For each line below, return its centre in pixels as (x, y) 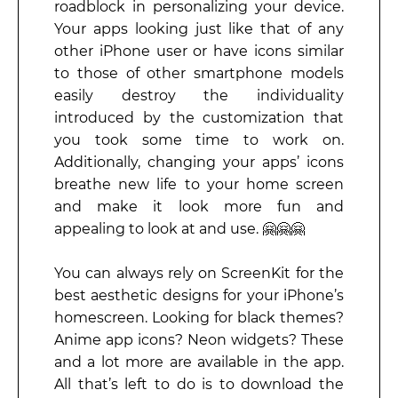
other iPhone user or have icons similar (199, 51)
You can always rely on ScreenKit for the (199, 273)
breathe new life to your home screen (199, 184)
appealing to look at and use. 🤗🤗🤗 (179, 228)
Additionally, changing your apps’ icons (199, 162)
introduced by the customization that (199, 117)
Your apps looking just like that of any (199, 28)
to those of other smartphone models (199, 73)
